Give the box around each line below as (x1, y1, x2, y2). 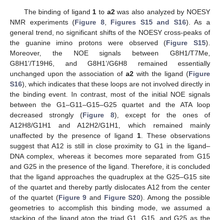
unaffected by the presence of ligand (10, 131, 137, 139)
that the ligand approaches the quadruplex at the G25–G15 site (10, 172, 210, 181)
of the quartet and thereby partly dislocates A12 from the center (10, 183, 210, 191)
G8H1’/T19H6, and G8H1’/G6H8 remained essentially (10, 59, 210, 67)
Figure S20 (104, 193, 141, 201)
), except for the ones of (114, 110, 210, 119)
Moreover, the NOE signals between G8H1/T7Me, (10, 49, 210, 57)
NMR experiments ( (10, 18, 75, 26)
